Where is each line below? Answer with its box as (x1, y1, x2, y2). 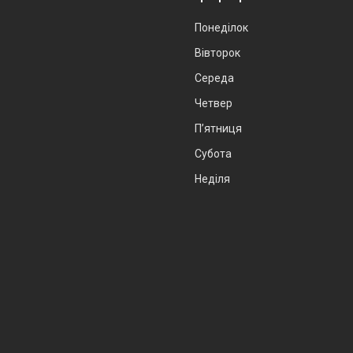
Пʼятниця (195, 121, 242, 135)
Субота (195, 147, 232, 160)
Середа (195, 71, 234, 84)
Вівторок (195, 46, 240, 59)
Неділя (195, 172, 230, 185)
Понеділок (195, 20, 248, 34)
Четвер (195, 96, 232, 110)
